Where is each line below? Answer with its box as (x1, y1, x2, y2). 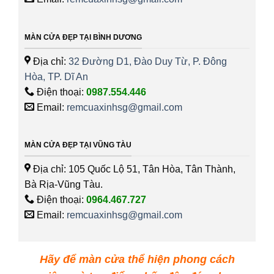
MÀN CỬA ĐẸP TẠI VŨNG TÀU (24, 141, 131, 150)
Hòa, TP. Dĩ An (24, 71, 88, 82)
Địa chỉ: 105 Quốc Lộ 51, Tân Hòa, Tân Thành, (31, 163, 235, 174)
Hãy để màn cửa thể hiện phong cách (39, 253, 235, 265)
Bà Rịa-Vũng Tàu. (24, 179, 103, 190)
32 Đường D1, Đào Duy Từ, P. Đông (68, 56, 227, 67)
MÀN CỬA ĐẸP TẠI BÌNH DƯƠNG (24, 33, 142, 42)
